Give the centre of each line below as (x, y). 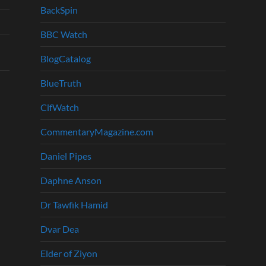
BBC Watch (64, 34)
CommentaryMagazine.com (97, 132)
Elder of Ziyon (69, 254)
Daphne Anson (71, 180)
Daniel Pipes (66, 156)
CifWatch (60, 107)
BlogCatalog (66, 59)
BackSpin (59, 10)
